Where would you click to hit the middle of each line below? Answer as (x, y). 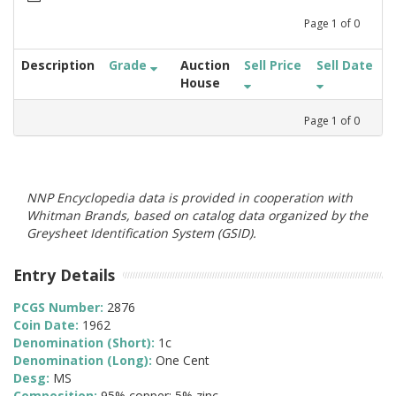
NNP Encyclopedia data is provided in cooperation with (190, 197)
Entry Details (64, 274)
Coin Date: (48, 325)
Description (58, 65)
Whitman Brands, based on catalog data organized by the (197, 215)
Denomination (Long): (84, 361)
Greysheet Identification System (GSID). (141, 232)
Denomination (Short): (86, 343)
